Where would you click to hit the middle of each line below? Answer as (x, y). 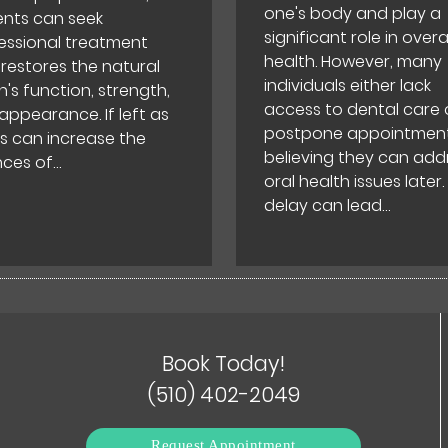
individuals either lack (347, 86)
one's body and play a (352, 14)
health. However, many (352, 62)
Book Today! (223, 363)
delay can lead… (326, 206)
